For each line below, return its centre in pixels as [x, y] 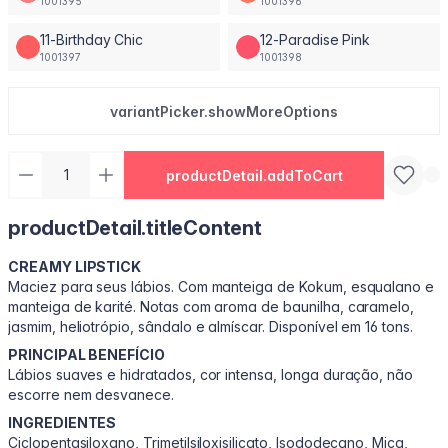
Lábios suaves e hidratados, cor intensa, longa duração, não [211, 374]
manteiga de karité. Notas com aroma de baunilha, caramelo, [211, 306]
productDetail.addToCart [254, 175]
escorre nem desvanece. [91, 394]
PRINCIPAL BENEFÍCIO [87, 354]
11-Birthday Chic [92, 39]
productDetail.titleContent [135, 228]
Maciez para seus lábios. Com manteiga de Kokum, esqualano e [221, 286]
